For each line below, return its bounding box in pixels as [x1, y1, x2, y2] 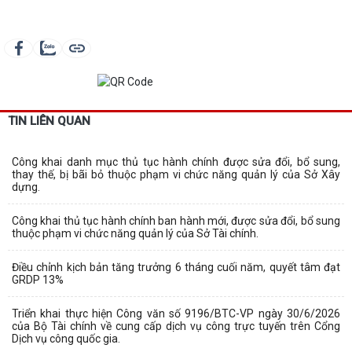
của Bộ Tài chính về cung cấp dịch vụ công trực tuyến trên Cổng [12, 320, 340, 333]
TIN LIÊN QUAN [8, 114, 90, 129]
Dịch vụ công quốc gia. [12, 332, 120, 346]
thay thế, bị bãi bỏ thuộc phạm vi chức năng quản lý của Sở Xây [12, 168, 340, 181]
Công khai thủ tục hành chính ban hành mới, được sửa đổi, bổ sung [12, 214, 340, 228]
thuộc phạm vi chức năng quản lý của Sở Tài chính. [12, 227, 258, 240]
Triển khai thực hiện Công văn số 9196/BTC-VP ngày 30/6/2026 [12, 307, 340, 321]
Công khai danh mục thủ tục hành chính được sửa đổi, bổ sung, [12, 156, 340, 169]
